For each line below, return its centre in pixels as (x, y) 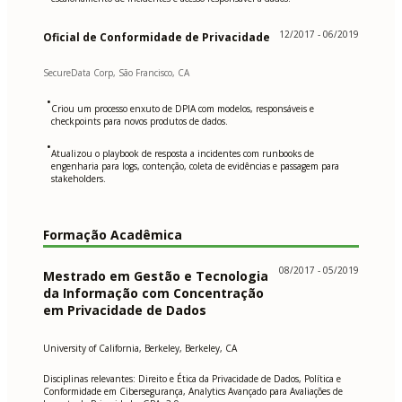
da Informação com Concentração (153, 293)
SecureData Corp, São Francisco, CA (116, 72)
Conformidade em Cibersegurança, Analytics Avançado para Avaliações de (193, 392)
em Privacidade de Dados (125, 310)
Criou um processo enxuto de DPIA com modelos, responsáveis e (183, 108)
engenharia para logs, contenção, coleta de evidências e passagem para (195, 166)
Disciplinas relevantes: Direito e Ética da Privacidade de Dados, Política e (192, 379)
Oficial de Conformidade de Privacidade (157, 37)
